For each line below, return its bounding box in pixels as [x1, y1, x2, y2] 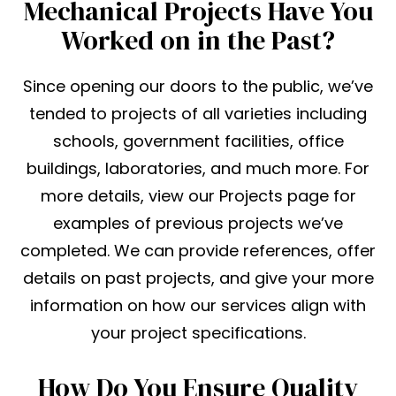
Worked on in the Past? [61, 22, 335, 59]
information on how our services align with [30, 294, 366, 317]
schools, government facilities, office [52, 130, 344, 153]
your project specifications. [90, 322, 306, 345]
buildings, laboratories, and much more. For [27, 157, 369, 180]
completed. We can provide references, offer [20, 240, 376, 263]
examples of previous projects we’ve [53, 212, 343, 235]
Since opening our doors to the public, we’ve [23, 75, 373, 98]
